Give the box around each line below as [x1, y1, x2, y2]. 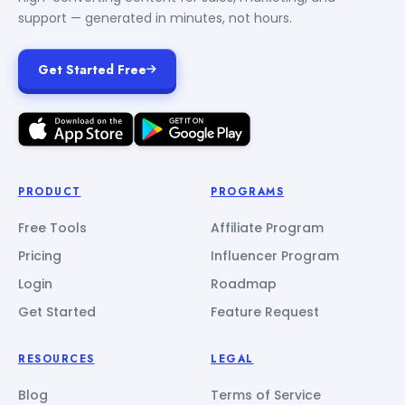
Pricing [18, 246, 61, 265]
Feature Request [211, 302, 319, 321]
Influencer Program [211, 246, 339, 265]
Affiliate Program [211, 218, 324, 237]
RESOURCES [18, 351, 95, 366]
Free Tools [18, 218, 87, 237]
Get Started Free [38, 60, 146, 79]
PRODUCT [18, 184, 81, 199]
